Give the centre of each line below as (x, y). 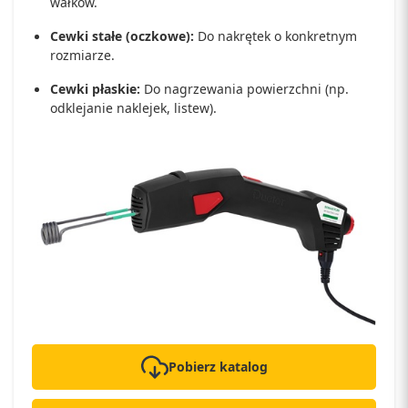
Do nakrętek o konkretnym (275, 36)
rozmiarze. (82, 56)
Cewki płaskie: (95, 89)
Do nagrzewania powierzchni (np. (245, 89)
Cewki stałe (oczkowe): (122, 36)
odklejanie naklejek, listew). (133, 108)
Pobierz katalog (218, 367)
